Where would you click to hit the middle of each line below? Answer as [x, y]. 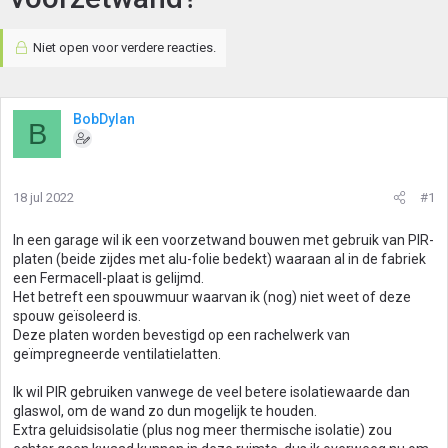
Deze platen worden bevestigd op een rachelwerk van [181, 335]
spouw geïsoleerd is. [77, 316]
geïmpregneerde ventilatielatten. [117, 354]
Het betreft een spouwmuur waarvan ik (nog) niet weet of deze [212, 297]
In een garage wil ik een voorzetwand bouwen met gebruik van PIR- [223, 240]
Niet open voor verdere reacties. [122, 47]
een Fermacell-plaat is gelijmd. [108, 278]
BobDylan [104, 119]
